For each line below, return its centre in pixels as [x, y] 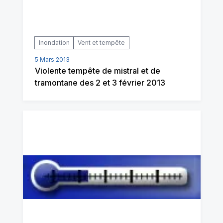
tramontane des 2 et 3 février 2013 [100, 83]
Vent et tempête [101, 43]
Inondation [54, 43]
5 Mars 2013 [52, 60]
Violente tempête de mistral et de [97, 71]
